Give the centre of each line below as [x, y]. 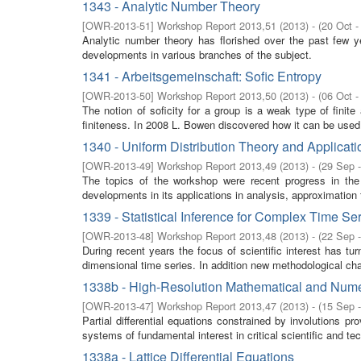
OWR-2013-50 [118, 95]
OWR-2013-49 [118, 166]
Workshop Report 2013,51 [217, 25]
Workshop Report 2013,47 [217, 306]
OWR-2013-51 [118, 25]
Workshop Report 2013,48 [217, 236]
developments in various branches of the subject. [197, 54]
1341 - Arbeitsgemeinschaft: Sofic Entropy [202, 76]
